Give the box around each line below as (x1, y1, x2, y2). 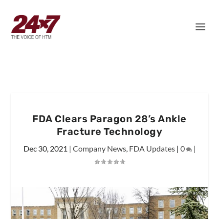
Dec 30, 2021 (23, 144, 67, 153)
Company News (72, 144, 126, 153)
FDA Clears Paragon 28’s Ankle (32, 113, 187, 125)
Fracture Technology (56, 126, 163, 137)
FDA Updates (129, 144, 175, 153)
